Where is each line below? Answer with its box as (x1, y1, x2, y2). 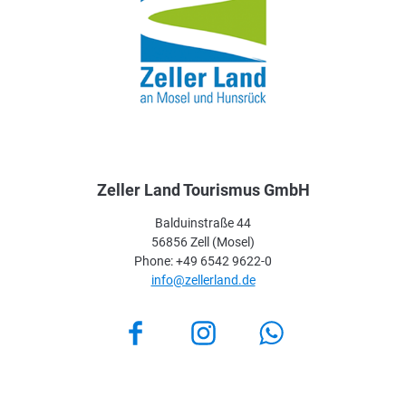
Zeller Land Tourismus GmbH (96, 180, 310, 200)
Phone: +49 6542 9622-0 (134, 254, 272, 269)
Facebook (122, 324, 194, 343)
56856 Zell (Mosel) (151, 235, 255, 250)
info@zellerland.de (150, 273, 256, 288)
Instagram (190, 324, 266, 343)
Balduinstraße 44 (155, 216, 251, 231)
